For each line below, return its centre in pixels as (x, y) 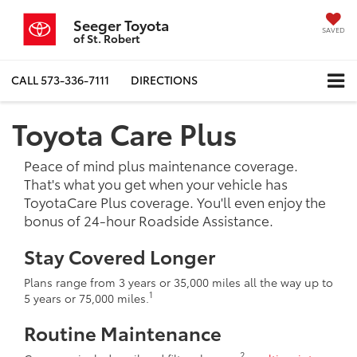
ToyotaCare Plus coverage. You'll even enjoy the (175, 201)
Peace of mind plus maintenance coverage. (161, 165)
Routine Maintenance (123, 332)
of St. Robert (107, 38)
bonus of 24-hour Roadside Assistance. (149, 220)
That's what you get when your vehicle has (156, 183)
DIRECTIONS (164, 80)
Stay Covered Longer (120, 255)
